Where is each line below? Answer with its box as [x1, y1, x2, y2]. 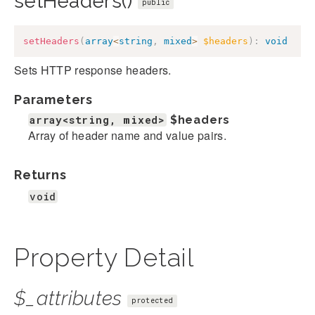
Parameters [14, 92, 93, 108]
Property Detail [14, 243, 194, 273]
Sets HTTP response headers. [14, 62, 172, 79]
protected [131, 295, 174, 305]
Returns [14, 167, 67, 183]
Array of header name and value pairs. [28, 127, 226, 144]
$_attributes [14, 287, 122, 311]
